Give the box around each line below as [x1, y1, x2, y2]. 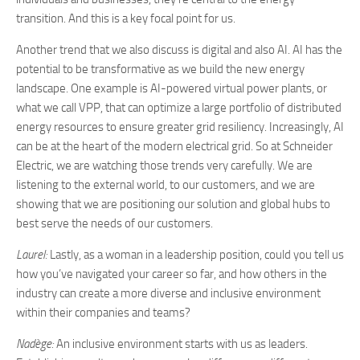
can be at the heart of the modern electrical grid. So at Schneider [16, 139, 333, 153]
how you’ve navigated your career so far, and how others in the [16, 267, 327, 281]
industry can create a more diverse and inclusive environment [16, 286, 321, 301]
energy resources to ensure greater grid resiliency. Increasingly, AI [16, 120, 344, 134]
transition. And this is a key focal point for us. [16, 11, 238, 26]
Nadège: [16, 337, 56, 351]
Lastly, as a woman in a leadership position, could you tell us [47, 247, 344, 262]
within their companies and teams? [16, 305, 193, 320]
